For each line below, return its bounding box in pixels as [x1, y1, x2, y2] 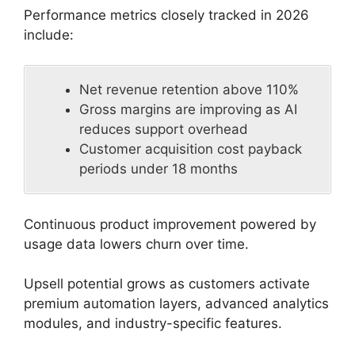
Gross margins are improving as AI [79, 101, 297, 118]
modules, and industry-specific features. [24, 315, 282, 332]
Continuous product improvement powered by [24, 216, 316, 232]
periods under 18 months [79, 161, 238, 177]
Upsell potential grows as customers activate [24, 276, 310, 292]
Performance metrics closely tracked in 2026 [24, 6, 309, 23]
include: [24, 26, 74, 43]
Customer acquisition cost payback [79, 141, 302, 158]
